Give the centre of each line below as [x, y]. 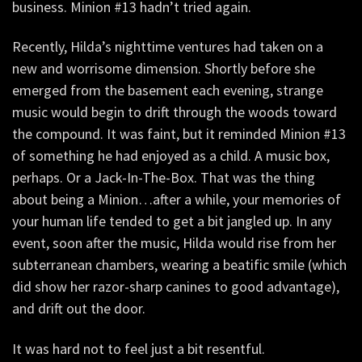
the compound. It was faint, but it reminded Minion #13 [179, 134]
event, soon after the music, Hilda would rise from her [174, 243]
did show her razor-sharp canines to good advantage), [176, 287]
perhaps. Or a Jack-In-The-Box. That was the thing [164, 178]
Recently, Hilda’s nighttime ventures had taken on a [168, 47]
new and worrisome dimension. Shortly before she [164, 69]
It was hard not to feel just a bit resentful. [139, 348]
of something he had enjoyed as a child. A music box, [171, 156]
